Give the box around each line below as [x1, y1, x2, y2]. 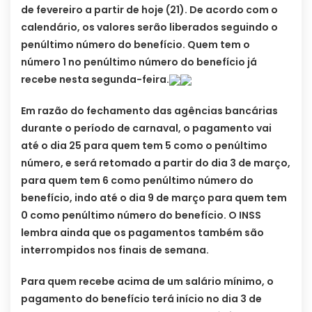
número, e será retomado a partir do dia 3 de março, [21, 155, 290, 170]
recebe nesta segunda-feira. [21, 72, 169, 86]
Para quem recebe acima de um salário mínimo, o [21, 274, 274, 288]
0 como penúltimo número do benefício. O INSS [21, 208, 261, 222]
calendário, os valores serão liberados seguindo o [21, 19, 278, 34]
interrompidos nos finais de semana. [21, 242, 209, 257]
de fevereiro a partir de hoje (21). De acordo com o [21, 2, 278, 17]
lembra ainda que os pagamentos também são [21, 225, 264, 240]
